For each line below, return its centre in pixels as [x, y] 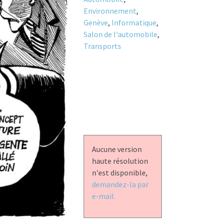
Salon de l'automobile [120, 34]
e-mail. [103, 196]
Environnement [110, 11]
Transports [102, 46]
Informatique [134, 22]
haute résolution [120, 161]
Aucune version [117, 149]
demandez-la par [120, 184]
